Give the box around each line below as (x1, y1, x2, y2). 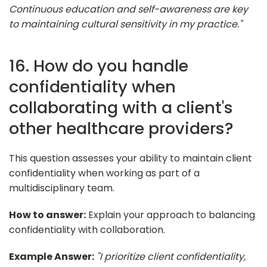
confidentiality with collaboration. (9, 222, 165, 237)
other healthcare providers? (9, 116, 234, 140)
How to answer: (9, 207, 86, 222)
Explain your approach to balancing (86, 207, 255, 222)
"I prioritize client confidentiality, (97, 249, 246, 263)
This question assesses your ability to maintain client (9, 151, 252, 165)
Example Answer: (9, 249, 94, 263)
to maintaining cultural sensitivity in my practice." (9, 17, 242, 31)
